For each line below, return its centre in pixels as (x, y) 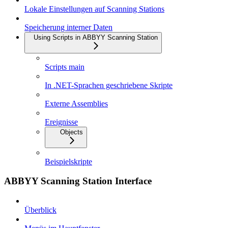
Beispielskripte (68, 161)
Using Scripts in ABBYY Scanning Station (96, 37)
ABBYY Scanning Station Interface (78, 181)
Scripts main (65, 67)
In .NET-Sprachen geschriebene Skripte (109, 85)
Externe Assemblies (76, 103)
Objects (72, 132)
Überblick (40, 210)
